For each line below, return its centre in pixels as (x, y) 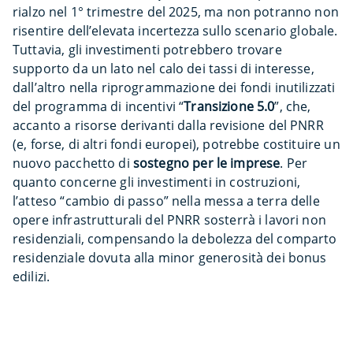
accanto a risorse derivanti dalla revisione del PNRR (168, 125)
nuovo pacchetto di (73, 163)
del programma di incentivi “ (98, 106)
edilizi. (32, 277)
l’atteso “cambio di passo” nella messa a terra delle (166, 201)
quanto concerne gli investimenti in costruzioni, (157, 182)
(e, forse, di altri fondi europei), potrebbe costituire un (176, 144)
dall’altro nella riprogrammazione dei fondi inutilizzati (174, 87)
